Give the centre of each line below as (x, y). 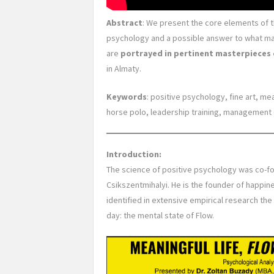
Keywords (127, 97)
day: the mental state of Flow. (163, 215)
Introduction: (134, 154)
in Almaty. (125, 68)
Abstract (124, 23)
